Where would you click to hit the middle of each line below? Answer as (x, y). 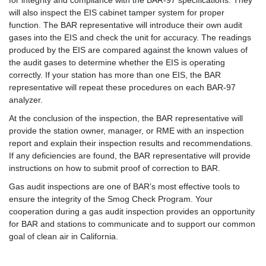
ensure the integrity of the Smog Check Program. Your (111, 199)
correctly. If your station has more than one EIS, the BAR (115, 75)
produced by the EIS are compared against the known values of (128, 50)
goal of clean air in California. (64, 236)
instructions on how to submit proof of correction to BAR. (115, 168)
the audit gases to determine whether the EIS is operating (117, 62)
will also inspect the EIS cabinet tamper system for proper (117, 12)
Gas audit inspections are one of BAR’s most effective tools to (124, 186)
